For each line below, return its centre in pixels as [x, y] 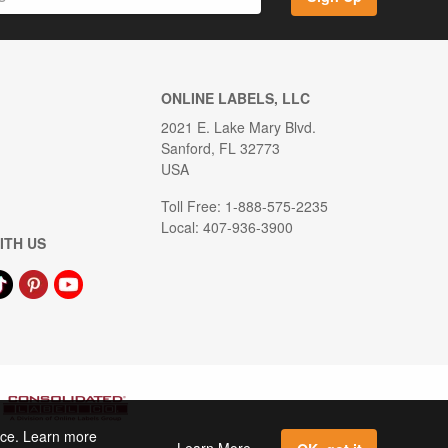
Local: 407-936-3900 [226, 226]
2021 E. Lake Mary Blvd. [238, 126]
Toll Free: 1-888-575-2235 [244, 205]
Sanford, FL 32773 [220, 147]
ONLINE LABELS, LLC [235, 97]
